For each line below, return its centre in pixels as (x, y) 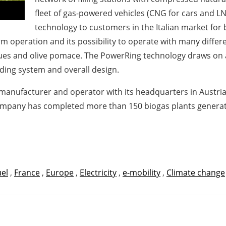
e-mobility (142, 173)
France (27, 173)
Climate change (196, 173)
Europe (60, 173)
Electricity (98, 173)
